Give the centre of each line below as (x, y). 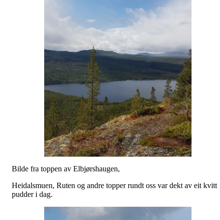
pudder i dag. (33, 194)
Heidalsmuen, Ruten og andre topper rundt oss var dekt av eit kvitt (114, 186)
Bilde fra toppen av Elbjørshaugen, (66, 169)
